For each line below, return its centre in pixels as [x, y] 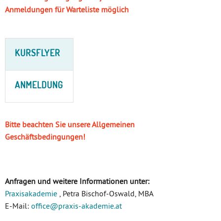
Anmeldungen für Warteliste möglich [67, 9]
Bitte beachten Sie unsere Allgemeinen [70, 124]
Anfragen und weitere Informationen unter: [77, 181]
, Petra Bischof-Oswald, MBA [105, 193]
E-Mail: [18, 205]
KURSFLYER [38, 53]
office [40, 205]
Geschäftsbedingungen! [45, 136]
